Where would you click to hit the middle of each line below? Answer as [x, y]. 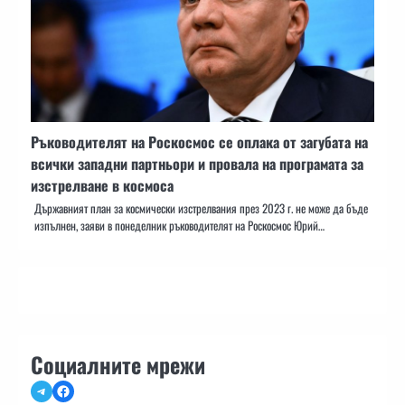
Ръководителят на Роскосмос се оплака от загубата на [199, 141]
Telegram [58, 390]
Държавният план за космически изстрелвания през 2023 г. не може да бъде [201, 208]
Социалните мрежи [118, 364]
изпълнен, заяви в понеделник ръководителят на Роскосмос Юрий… [179, 225]
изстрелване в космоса [102, 185]
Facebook [80, 390]
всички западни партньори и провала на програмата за [197, 163]
